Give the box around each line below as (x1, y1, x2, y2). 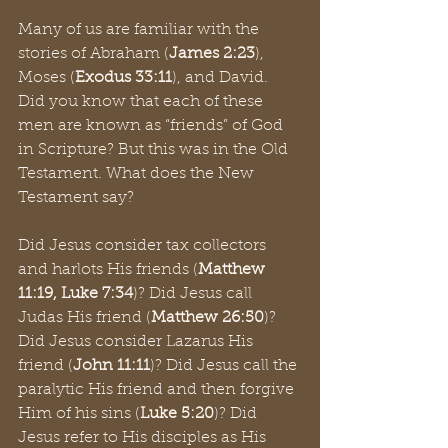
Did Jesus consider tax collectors (18, 238, 270, 254)
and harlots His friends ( (18, 262, 198, 278)
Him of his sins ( (18, 406, 140, 422)
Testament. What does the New (18, 166, 258, 182)
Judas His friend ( (18, 310, 151, 326)
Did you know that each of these (18, 94, 267, 110)
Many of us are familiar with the (18, 22, 263, 38)
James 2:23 (169, 46, 255, 62)
